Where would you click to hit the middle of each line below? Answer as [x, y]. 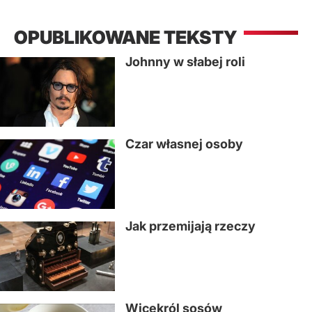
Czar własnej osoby [184, 144]
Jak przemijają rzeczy [190, 226]
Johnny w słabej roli [185, 62]
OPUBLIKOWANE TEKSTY [125, 37]
